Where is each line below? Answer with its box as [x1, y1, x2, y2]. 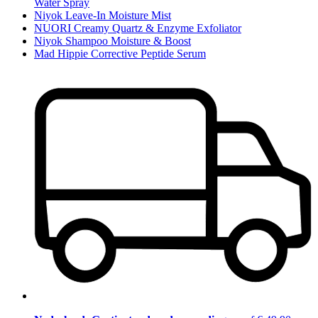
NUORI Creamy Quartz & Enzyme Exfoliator [34, 21, 241, 34]
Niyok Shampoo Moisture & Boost [34, 34, 191, 47]
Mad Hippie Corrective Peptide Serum [34, 47, 206, 60]
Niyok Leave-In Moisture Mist [34, 9, 171, 21]
